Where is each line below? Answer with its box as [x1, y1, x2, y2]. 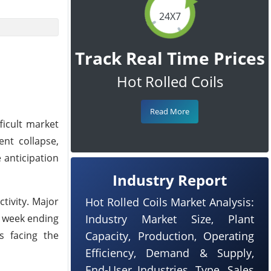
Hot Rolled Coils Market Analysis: [85, 195, 254, 209]
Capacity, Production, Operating [85, 229, 254, 243]
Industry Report [113, 170, 227, 190]
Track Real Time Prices [74, 47, 265, 70]
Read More [150, 106, 189, 117]
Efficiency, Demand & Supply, [85, 246, 254, 260]
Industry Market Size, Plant [85, 212, 254, 226]
